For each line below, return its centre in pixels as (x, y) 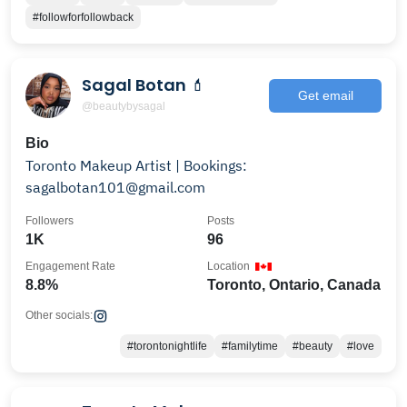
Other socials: (59, 315)
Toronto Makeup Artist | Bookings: (136, 165)
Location (228, 266)
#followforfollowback (83, 17)
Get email (325, 95)
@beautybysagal (124, 106)
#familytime (250, 346)
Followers (50, 221)
